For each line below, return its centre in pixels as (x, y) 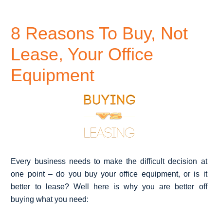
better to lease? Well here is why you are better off (109, 186)
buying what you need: (50, 199)
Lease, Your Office (82, 54)
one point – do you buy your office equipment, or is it (109, 174)
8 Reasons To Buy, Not (100, 33)
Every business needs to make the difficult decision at (109, 161)
